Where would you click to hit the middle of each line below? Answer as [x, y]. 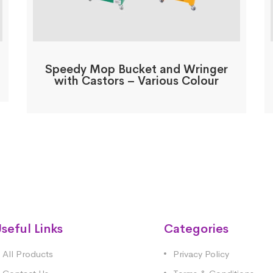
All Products [28, 253]
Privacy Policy [201, 253]
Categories [196, 229]
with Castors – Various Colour [136, 81]
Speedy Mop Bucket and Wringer [136, 69]
